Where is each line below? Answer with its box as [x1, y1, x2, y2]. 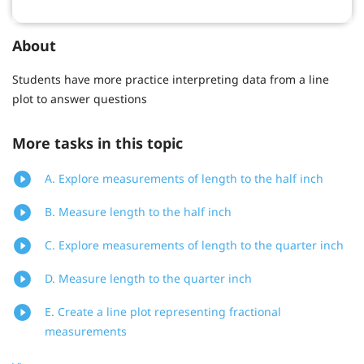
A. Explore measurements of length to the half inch [45, 171, 323, 187]
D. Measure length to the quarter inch [45, 271, 252, 287]
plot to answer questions [12, 90, 147, 106]
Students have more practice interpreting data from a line [12, 71, 329, 87]
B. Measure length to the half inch [45, 204, 232, 220]
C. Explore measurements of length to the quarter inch [45, 237, 344, 253]
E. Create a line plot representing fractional [45, 304, 281, 320]
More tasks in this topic [12, 133, 183, 154]
